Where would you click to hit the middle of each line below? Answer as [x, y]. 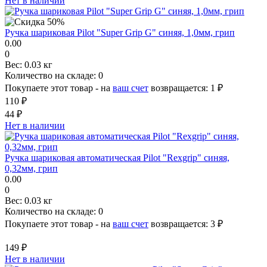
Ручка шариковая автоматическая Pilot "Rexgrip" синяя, [117, 157]
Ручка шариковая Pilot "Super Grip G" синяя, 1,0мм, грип [120, 32]
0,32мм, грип [31, 168]
